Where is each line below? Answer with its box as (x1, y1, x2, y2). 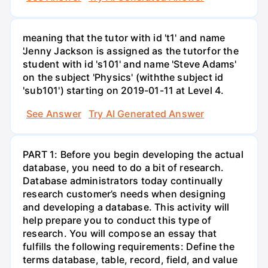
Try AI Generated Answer (88, 108, 205, 120)
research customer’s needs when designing (23, 188, 226, 200)
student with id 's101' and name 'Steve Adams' (23, 57, 237, 70)
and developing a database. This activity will (23, 201, 230, 214)
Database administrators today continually (23, 175, 223, 187)
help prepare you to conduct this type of (23, 214, 212, 227)
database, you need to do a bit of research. (23, 162, 224, 174)
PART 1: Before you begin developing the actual (23, 148, 243, 161)
